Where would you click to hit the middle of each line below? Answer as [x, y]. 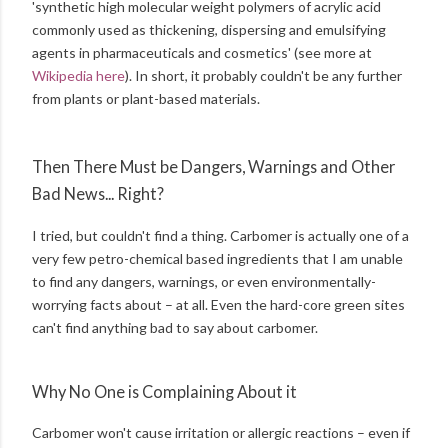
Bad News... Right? [98, 194]
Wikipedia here [78, 75]
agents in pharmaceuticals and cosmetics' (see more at [202, 52]
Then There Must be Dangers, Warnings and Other [213, 167]
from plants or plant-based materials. [146, 98]
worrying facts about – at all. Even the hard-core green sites [218, 304]
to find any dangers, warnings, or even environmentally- [204, 281]
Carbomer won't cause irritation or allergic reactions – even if [221, 433]
